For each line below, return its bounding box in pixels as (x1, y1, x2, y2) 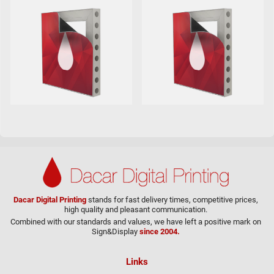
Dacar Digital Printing (13, 195, 88, 204)
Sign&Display (92, 227, 139, 236)
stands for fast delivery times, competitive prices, (88, 195, 258, 204)
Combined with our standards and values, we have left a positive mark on (10, 217, 261, 226)
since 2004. (139, 227, 180, 236)
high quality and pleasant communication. (64, 205, 207, 214)
